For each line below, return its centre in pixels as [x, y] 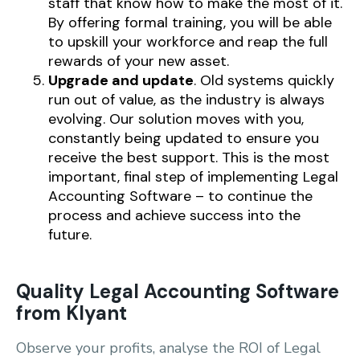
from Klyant [72, 313]
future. [70, 235]
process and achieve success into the [174, 215]
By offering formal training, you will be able [190, 22]
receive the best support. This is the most [189, 157]
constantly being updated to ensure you [184, 138]
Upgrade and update [121, 80]
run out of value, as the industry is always [186, 100]
